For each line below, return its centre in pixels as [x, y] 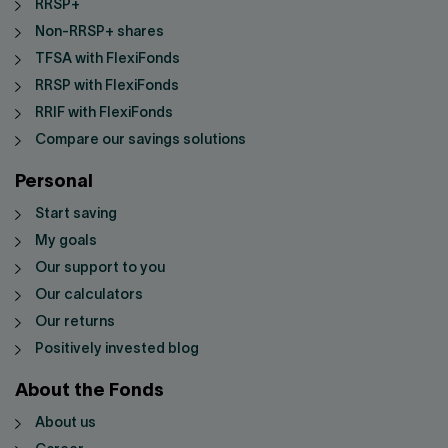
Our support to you [100, 269]
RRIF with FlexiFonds [104, 114]
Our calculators [89, 296]
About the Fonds [89, 392]
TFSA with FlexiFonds [107, 60]
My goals [66, 242]
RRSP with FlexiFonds [107, 87]
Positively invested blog [117, 350]
